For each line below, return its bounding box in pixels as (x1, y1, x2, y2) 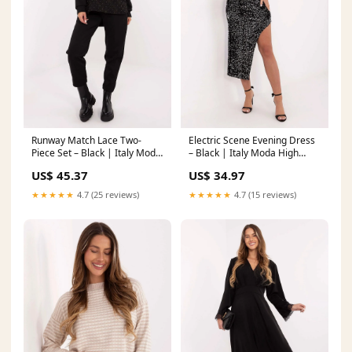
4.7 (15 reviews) (232, 189, 296, 201)
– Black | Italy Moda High (189, 146, 299, 160)
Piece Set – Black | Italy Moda (31, 146, 161, 160)
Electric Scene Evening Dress (189, 134, 315, 148)
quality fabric (189, 159, 245, 173)
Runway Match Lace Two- (31, 134, 141, 148)
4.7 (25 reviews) (75, 189, 139, 201)
